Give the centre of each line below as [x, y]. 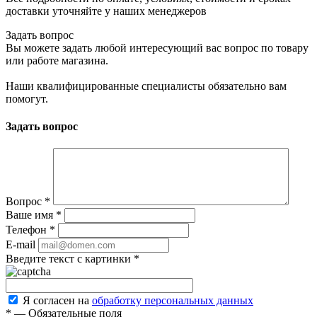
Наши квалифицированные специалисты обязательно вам [146, 86]
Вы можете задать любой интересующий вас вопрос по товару [157, 47]
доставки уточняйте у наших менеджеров [106, 11]
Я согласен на [57, 301]
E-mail [21, 245]
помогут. [27, 98]
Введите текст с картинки [70, 259]
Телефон [28, 230]
